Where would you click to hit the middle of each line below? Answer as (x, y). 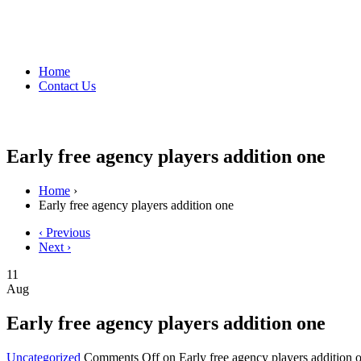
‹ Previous (64, 232)
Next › (55, 247)
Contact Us (67, 85)
